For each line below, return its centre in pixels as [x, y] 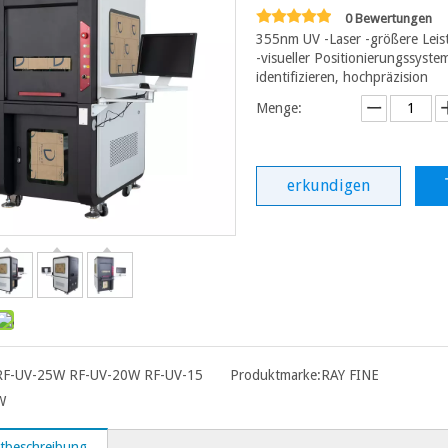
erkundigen [328, 185]
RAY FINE [349, 374]
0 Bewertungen [388, 18]
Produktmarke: [275, 374]
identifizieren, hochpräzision [342, 76]
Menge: [279, 107]
